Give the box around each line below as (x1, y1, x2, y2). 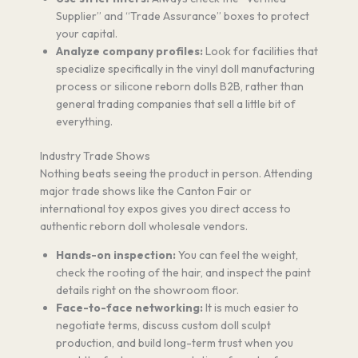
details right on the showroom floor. (56, 283, 239, 298)
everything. (56, 114, 113, 129)
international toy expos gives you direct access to (40, 201, 291, 217)
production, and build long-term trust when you (56, 336, 293, 351)
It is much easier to (203, 300, 299, 316)
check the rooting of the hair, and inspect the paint (56, 265, 311, 280)
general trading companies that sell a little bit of (56, 97, 296, 112)
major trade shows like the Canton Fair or (40, 184, 252, 199)
